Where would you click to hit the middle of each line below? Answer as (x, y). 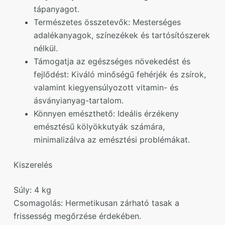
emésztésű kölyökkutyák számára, (99, 126)
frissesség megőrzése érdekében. (77, 216)
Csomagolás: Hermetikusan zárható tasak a (96, 203)
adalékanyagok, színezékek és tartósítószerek (122, 35)
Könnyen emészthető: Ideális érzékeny (106, 113)
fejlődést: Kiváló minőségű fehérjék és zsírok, (120, 74)
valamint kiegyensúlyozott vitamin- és (106, 87)
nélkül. (45, 48)
